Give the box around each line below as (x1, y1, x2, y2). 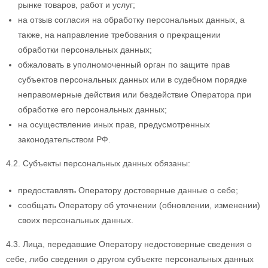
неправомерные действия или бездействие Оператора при (18, 90, 251, 99)
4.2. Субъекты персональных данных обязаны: (6, 159, 190, 168)
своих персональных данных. (18, 215, 133, 225)
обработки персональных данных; (18, 45, 152, 54)
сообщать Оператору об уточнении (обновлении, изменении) (18, 200, 260, 210)
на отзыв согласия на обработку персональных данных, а (18, 15, 245, 25)
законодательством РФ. (18, 135, 111, 144)
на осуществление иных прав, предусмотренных (18, 120, 210, 129)
